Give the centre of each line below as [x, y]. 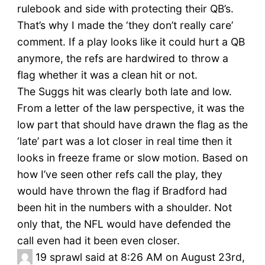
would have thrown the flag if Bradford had [122, 191]
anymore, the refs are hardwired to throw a [122, 59]
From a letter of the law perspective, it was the [130, 108]
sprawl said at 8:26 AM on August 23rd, [147, 257]
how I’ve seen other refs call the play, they [119, 174]
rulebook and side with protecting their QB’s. [125, 9]
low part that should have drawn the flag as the [132, 125]
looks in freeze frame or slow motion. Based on [132, 158]
